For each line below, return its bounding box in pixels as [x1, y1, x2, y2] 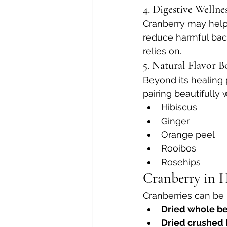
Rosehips [161, 156, 201, 167]
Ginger [161, 115, 190, 126]
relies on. [143, 45, 181, 56]
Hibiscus [161, 101, 197, 112]
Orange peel [161, 129, 215, 140]
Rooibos [161, 142, 196, 154]
